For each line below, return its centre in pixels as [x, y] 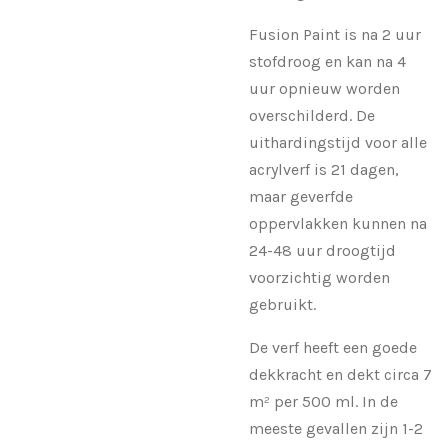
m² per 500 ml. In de [323, 401]
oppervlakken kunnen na [338, 223]
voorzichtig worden [319, 277]
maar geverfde [301, 196]
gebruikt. [282, 304]
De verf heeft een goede [333, 347]
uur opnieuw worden [324, 88]
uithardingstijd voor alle [338, 142]
